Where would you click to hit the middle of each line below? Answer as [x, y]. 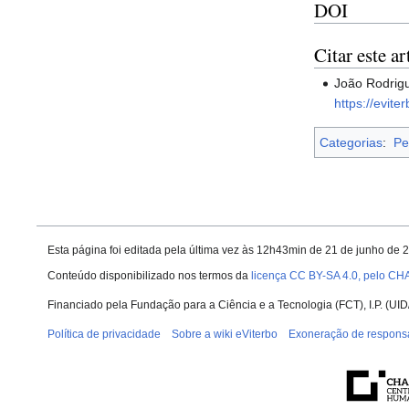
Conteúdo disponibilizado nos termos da [149, 276]
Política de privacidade [104, 335]
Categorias [351, 143]
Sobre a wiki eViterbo [225, 335]
